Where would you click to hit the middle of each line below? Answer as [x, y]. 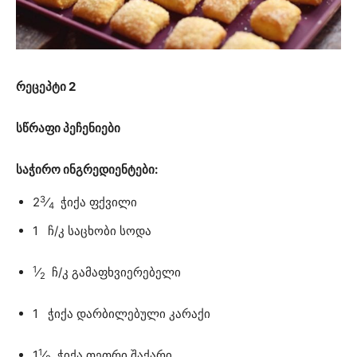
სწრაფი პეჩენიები [68, 128]
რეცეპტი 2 [46, 87]
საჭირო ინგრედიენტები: [87, 170]
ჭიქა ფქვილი [96, 202]
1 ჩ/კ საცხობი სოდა [92, 231]
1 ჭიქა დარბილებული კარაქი [122, 314]
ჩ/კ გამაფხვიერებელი [113, 273]
